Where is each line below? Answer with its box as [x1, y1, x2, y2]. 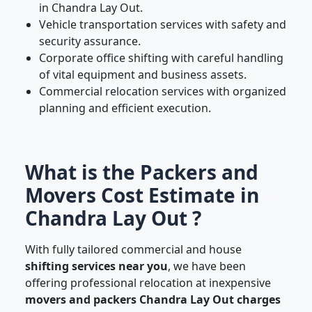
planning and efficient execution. [39, 100, 211, 116]
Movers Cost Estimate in [25, 182, 259, 208]
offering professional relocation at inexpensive [25, 275, 271, 290]
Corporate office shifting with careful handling [39, 50, 283, 65]
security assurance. [39, 33, 141, 49]
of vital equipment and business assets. [39, 67, 247, 82]
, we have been [168, 258, 246, 274]
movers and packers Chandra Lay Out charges [25, 292, 281, 307]
